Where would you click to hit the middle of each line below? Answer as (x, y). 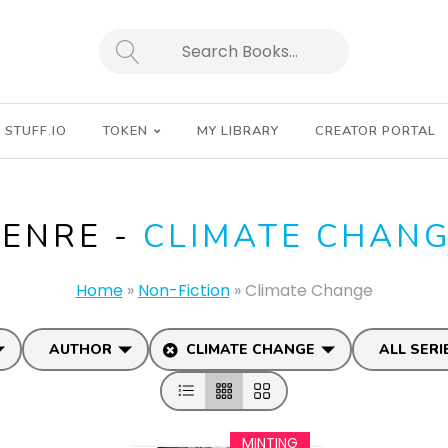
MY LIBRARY (238, 131)
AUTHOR (80, 349)
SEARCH (148, 58)
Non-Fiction (183, 290)
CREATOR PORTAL (375, 131)
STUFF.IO (36, 131)
